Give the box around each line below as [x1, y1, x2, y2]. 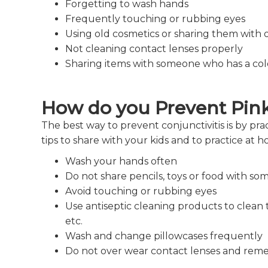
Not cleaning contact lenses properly [65, 42, 243, 54]
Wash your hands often [65, 155, 177, 167]
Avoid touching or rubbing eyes [65, 185, 217, 197]
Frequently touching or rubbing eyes [65, 13, 245, 25]
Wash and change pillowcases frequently [65, 230, 263, 242]
